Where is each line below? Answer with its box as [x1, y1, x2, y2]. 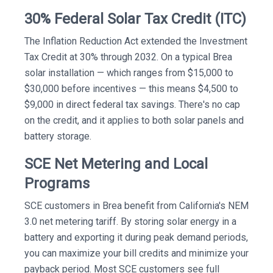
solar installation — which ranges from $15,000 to [24, 67, 233, 79]
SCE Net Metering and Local [24, 155, 208, 172]
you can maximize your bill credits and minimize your [24, 247, 249, 259]
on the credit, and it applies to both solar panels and [24, 115, 244, 126]
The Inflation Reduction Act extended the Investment [24, 35, 247, 47]
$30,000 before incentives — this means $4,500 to [24, 83, 238, 94]
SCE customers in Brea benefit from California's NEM [24, 200, 249, 211]
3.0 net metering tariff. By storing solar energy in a [24, 216, 236, 227]
